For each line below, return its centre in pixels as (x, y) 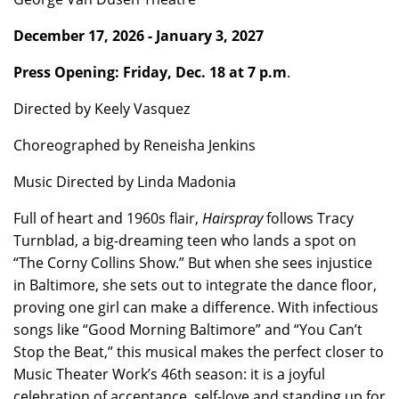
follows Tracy (308, 218)
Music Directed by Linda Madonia (125, 182)
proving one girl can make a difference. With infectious (196, 307)
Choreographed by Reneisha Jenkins (134, 145)
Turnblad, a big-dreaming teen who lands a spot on (185, 240)
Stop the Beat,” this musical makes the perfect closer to (199, 352)
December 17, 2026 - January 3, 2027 (138, 36)
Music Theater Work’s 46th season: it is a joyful (169, 374)
